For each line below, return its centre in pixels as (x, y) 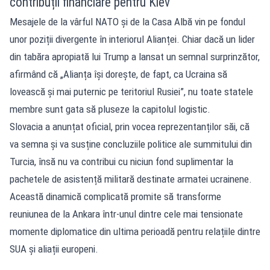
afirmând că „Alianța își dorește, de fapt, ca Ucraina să (118, 74)
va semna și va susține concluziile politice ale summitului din (131, 144)
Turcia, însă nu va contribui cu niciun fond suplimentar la (121, 161)
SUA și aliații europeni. (54, 249)
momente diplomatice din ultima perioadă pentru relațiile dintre (135, 231)
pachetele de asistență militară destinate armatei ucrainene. (131, 179)
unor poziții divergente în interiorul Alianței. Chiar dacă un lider (132, 39)
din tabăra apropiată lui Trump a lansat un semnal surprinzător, (135, 56)
